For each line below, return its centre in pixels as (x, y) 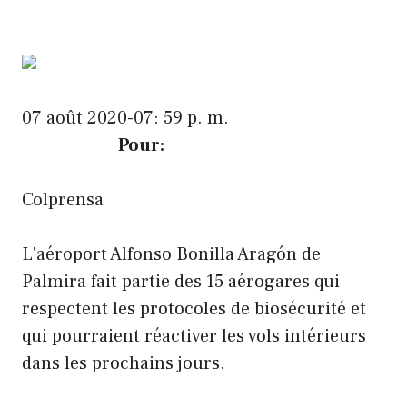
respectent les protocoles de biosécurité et (194, 308)
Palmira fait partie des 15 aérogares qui (181, 281)
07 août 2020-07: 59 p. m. (125, 118)
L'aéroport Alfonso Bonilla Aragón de (171, 254)
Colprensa (63, 199)
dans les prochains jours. (124, 363)
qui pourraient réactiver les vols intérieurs (194, 336)
